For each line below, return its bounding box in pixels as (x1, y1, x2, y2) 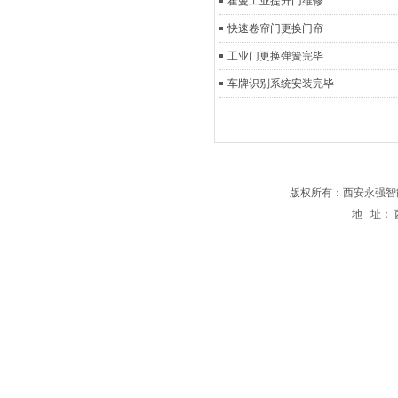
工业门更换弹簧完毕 (227, 50, 323, 62)
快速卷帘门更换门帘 (227, 22, 323, 35)
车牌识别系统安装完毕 (227, 77, 334, 90)
